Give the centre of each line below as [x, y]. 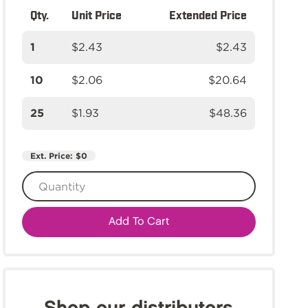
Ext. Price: [53, 156]
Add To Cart [139, 222]
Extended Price [208, 14]
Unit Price [97, 14]
